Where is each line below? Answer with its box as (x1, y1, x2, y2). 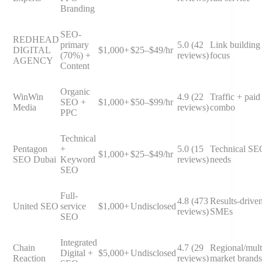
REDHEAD (13, 34, 59, 44)
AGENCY (13, 55, 53, 65)
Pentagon (13, 143, 47, 154)
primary (60, 39, 89, 50)
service (60, 201, 86, 211)
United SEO (13, 201, 58, 211)
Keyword (60, 154, 95, 164)
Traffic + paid (210, 91, 260, 102)
